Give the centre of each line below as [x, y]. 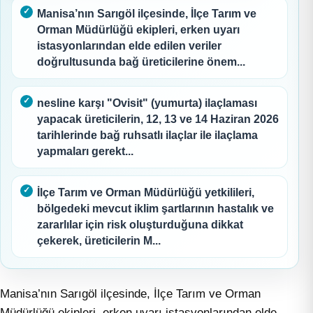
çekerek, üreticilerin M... [99, 240]
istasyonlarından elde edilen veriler [129, 45]
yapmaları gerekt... [85, 151]
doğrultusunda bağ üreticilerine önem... [141, 61]
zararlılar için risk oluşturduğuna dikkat [140, 224]
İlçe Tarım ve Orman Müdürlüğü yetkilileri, [146, 192]
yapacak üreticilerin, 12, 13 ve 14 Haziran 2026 [158, 119]
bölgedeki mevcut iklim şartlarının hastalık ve [155, 208]
